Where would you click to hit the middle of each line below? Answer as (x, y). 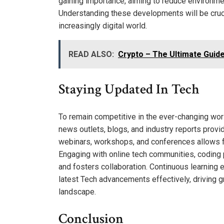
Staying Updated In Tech (129, 89)
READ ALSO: (91, 54)
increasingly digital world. (103, 25)
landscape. (77, 191)
